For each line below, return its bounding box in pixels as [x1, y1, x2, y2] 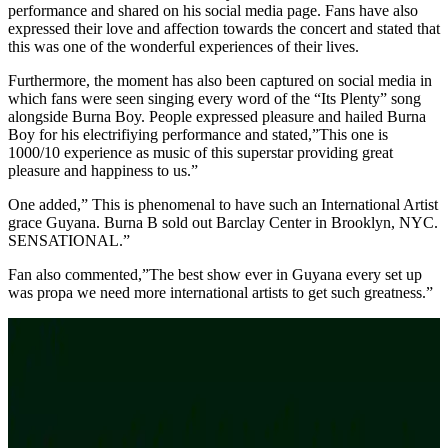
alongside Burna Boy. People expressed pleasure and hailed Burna [8, 107, 426, 125]
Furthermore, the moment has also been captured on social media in [8, 71, 432, 89]
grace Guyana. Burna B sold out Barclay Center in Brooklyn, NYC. [8, 213, 438, 231]
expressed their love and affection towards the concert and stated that [8, 19, 440, 37]
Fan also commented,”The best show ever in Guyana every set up [8, 265, 422, 283]
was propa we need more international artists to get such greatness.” [8, 283, 433, 301]
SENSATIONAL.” [8, 231, 130, 249]
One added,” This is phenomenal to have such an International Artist [8, 195, 438, 213]
